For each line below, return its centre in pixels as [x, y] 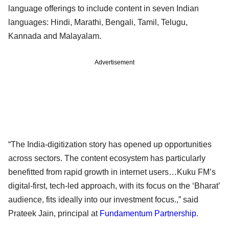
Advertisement [114, 62]
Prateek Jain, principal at [54, 213]
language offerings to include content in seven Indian [104, 8]
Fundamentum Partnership [148, 213]
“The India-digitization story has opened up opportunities [110, 144]
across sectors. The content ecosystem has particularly [107, 158]
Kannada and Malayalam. [55, 36]
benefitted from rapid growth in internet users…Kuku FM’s [112, 172]
